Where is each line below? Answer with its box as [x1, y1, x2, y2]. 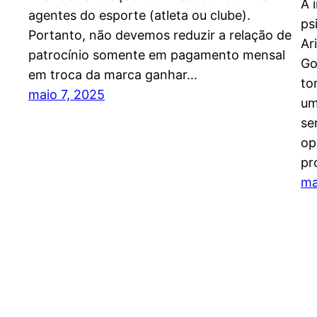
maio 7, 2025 [28, 87, 105, 103]
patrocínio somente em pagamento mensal [28, 47, 285, 63]
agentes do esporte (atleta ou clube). [28, 8, 250, 23]
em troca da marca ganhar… [28, 67, 197, 83]
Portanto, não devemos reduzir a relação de [28, 28, 292, 43]
